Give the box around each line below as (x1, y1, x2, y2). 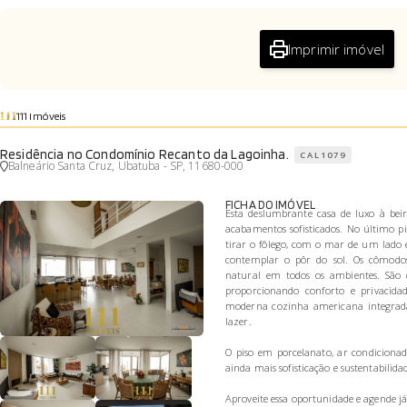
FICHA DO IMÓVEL (225, 196, 315, 212)
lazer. (225, 314, 252, 329)
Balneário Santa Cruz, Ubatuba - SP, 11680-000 (8, 158, 244, 174)
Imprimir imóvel (288, 40, 384, 59)
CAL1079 (300, 149, 347, 162)
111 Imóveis (16, 109, 66, 124)
